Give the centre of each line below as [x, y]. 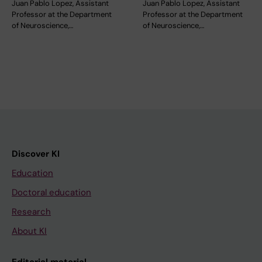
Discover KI [36, 154]
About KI [29, 231]
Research [31, 211]
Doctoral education [51, 192]
